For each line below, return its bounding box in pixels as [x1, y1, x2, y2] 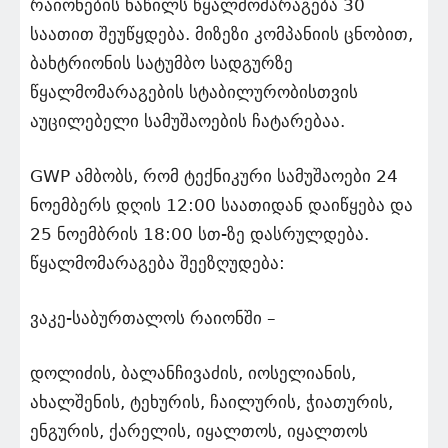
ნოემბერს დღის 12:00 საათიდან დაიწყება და [30, 194, 413, 215]
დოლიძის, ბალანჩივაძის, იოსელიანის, [30, 362, 356, 383]
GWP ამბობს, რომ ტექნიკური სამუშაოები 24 [30, 165, 398, 186]
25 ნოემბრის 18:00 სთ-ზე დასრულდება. [30, 223, 369, 244]
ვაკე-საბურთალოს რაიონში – [30, 307, 276, 328]
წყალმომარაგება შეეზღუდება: [30, 252, 285, 273]
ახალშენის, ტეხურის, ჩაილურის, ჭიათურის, [30, 391, 393, 412]
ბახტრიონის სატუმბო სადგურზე [30, 52, 293, 73]
